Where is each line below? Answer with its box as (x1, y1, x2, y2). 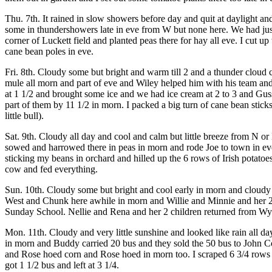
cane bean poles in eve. (5, 46, 93, 56)
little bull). (5, 110, 44, 121)
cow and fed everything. (5, 164, 98, 174)
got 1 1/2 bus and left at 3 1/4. (5, 260, 119, 270)
